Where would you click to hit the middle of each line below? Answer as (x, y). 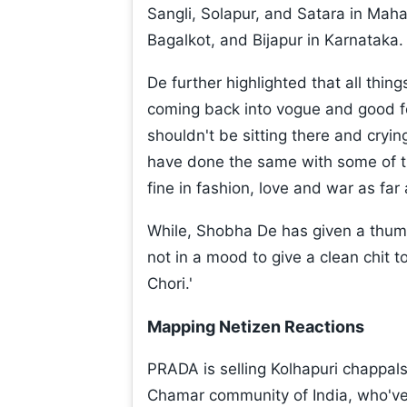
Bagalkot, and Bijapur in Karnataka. (275, 40)
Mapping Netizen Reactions (256, 327)
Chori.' (170, 284)
